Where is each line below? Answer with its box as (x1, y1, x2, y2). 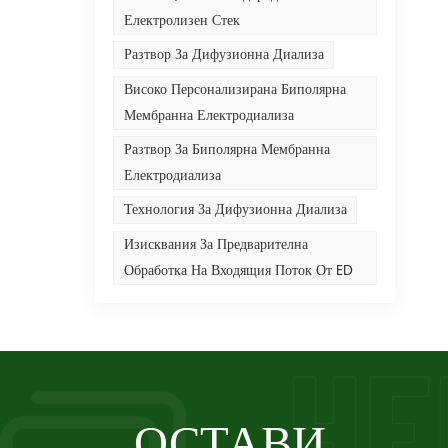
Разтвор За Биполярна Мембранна (123, 138, 330, 162)
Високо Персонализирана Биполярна (123, 77, 346, 101)
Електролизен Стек (123, 9, 240, 33)
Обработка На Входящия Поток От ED (123, 258, 353, 282)
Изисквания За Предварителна (123, 232, 308, 256)
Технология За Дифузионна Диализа (123, 198, 347, 222)
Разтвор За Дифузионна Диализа (123, 43, 324, 67)
